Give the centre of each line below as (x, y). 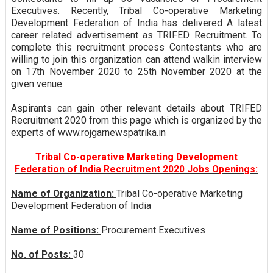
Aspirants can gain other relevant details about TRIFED (136, 108)
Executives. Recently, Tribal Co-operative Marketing (136, 10)
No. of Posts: (42, 254)
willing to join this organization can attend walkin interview (136, 59)
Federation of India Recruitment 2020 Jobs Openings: (136, 169)
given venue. (37, 83)
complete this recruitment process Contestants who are (136, 47)
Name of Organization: (63, 193)
